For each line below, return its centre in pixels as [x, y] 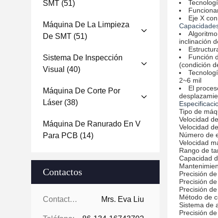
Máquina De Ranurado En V [92, 124]
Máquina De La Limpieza [86, 25]
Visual [54, 69]
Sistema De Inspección [83, 58]
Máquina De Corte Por [82, 91]
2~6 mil [190, 80]
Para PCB [60, 136]
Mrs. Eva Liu [123, 199]
